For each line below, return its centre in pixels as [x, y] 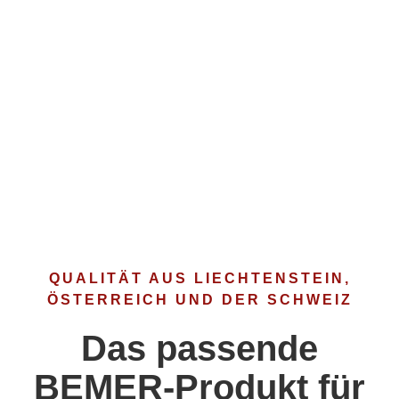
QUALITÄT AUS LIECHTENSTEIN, [199, 279]
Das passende [199, 349]
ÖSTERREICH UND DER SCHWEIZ [199, 300]
